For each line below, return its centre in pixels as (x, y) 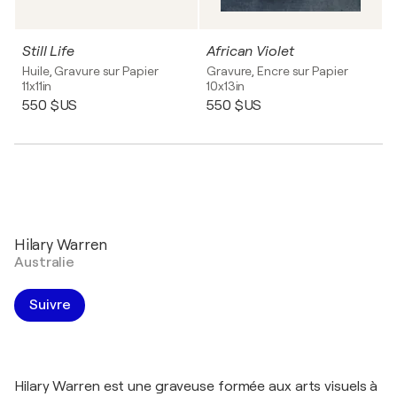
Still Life (48, 51)
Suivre (50, 305)
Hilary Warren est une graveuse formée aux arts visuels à (196, 386)
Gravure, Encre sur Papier (277, 71)
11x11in (37, 86)
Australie (45, 262)
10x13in (226, 86)
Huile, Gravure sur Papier (90, 71)
